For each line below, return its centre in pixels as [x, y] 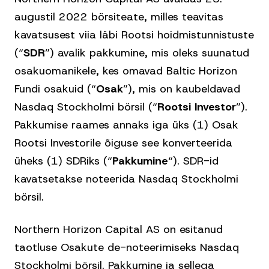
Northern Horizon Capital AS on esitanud [119, 229]
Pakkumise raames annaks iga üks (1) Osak [126, 125]
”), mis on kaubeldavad [182, 89]
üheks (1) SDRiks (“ [63, 161]
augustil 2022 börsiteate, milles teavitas [119, 17]
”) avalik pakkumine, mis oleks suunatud [147, 53]
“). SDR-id [193, 161]
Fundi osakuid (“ [55, 89]
